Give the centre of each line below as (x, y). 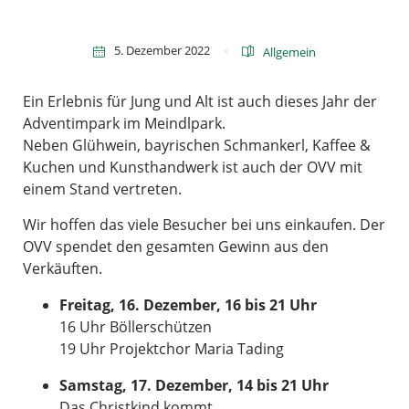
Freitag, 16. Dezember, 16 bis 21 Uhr (188, 305)
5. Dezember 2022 (162, 50)
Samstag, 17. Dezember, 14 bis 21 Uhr (194, 385)
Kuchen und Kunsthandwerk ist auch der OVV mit (193, 167)
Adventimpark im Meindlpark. (124, 123)
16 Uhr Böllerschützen (136, 327)
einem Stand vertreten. (102, 189)
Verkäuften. (63, 268)
